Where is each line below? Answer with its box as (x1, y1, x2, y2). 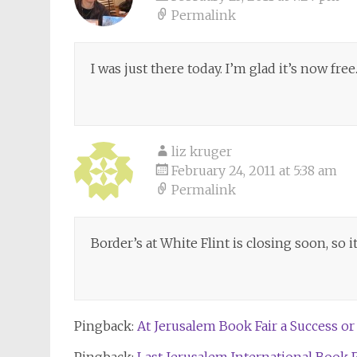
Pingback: (74, 318, 137, 334)
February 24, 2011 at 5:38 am (171, 163, 337, 178)
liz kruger (171, 143, 232, 159)
